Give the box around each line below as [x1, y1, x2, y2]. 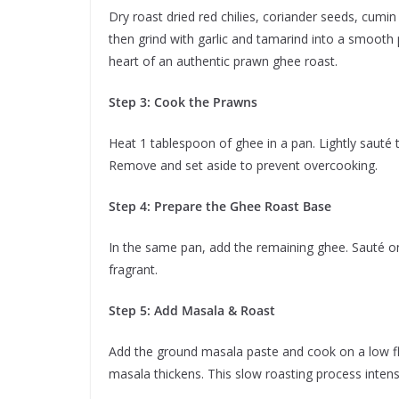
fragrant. [109, 261, 158, 279]
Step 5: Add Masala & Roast [109, 302, 275, 320]
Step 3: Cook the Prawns [109, 94, 257, 111]
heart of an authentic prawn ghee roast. [109, 53, 338, 70]
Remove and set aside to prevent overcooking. [109, 157, 378, 175]
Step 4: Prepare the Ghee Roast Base [109, 198, 331, 216]
